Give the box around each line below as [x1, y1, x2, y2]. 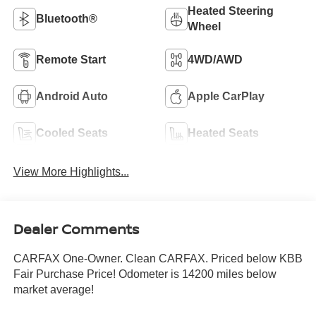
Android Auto [35, 90, 108, 102]
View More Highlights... [13, 165, 129, 178]
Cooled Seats [35, 126, 108, 139]
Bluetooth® [35, 12, 97, 25]
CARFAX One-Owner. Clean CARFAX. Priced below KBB [13, 253, 303, 265]
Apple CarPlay [188, 90, 265, 102]
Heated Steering [188, 4, 274, 17]
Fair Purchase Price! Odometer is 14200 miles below [13, 268, 276, 281]
